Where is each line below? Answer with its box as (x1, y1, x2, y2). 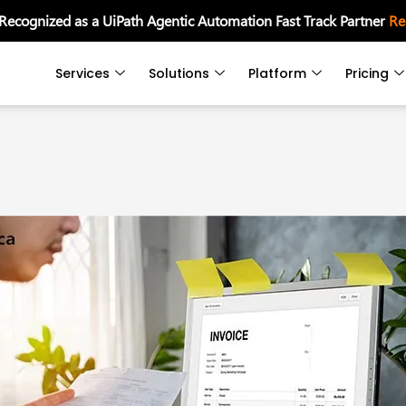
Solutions (149, 64, 210, 83)
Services (55, 64, 111, 83)
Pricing (345, 64, 390, 83)
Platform (248, 64, 307, 83)
